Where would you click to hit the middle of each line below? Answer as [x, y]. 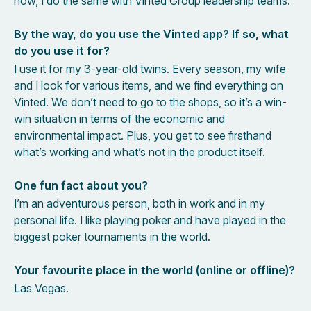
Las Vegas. [41, 288]
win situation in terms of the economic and [119, 119]
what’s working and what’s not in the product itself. [141, 152]
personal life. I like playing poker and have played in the [150, 220]
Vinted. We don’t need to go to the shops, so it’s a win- [150, 102]
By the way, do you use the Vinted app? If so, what [151, 34]
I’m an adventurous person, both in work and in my [140, 204]
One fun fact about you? [81, 186]
